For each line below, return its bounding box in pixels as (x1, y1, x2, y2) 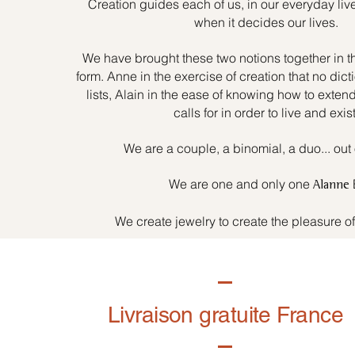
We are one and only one (168, 176, 310, 192)
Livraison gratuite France (107, 302, 343, 327)
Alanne (312, 180, 349, 193)
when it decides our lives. (194, 14, 338, 30)
